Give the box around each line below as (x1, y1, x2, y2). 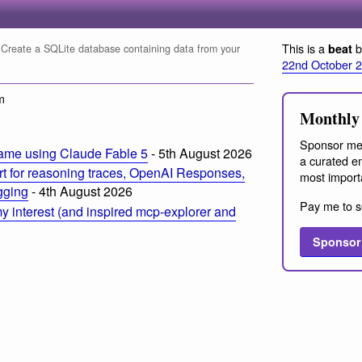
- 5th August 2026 (148, 143, 252, 162)
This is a (282, 40, 328, 57)
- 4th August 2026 (28, 182, 133, 201)
